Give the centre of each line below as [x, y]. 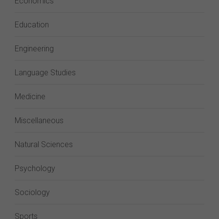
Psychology [35, 168]
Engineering [34, 49]
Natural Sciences [44, 144]
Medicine [30, 97]
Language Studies [45, 73]
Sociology [32, 192]
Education [32, 25]
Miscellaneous [39, 120]
